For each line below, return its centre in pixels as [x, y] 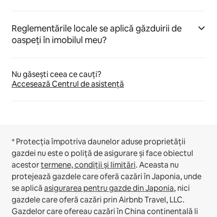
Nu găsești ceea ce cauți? [56, 74]
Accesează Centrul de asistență [68, 84]
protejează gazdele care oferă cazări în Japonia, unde [107, 176]
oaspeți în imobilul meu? [59, 40]
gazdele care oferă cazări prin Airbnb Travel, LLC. [98, 200]
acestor [26, 165]
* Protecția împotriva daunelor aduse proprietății [99, 141]
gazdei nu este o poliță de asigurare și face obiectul [102, 153]
